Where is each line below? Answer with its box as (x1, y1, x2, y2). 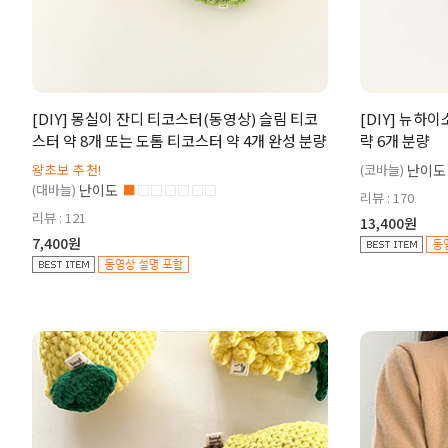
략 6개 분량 (360, 130, 430, 151)
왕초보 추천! (32, 160, 102, 179)
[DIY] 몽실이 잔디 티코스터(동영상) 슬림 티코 (32, 108, 318, 129)
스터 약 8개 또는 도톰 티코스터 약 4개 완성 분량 (32, 130, 327, 151)
